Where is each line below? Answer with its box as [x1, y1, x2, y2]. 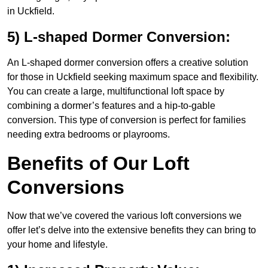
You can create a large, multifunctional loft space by [7, 86, 224, 97]
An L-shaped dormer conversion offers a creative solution [7, 57, 248, 68]
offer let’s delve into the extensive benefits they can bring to [7, 225, 256, 236]
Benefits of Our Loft [7, 153, 190, 175]
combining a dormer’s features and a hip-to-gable [7, 100, 215, 111]
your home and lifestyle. [7, 239, 108, 250]
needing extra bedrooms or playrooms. [7, 129, 170, 140]
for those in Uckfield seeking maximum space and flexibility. [7, 72, 258, 83]
